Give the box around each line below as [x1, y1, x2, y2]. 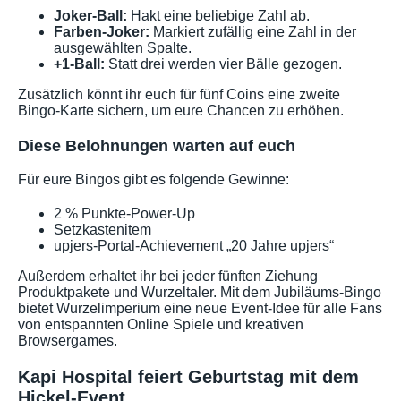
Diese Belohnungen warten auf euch [18, 137, 295, 156]
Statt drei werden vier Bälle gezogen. [105, 56, 342, 73]
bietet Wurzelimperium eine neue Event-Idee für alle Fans [18, 301, 382, 317]
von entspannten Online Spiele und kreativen [18, 317, 303, 333]
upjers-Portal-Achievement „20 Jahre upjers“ [54, 238, 334, 254]
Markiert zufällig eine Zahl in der [149, 24, 356, 40]
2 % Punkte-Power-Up [54, 206, 195, 222]
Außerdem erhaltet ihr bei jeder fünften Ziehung [18, 269, 318, 285]
